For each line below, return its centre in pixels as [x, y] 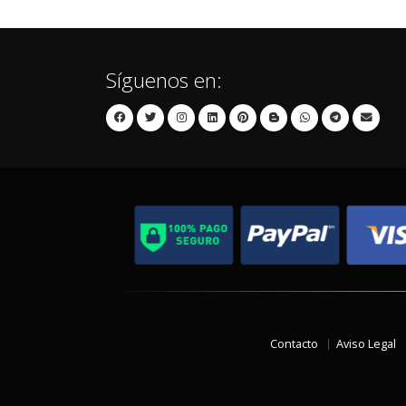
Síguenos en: [164, 80]
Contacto [294, 344]
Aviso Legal [366, 344]
